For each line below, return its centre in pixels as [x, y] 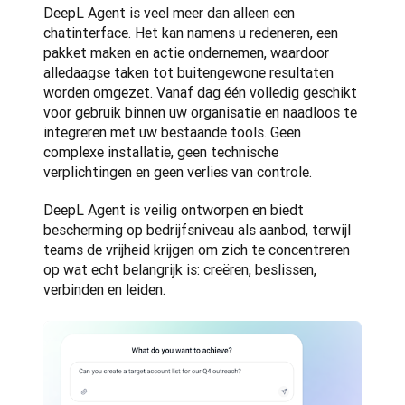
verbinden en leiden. [104, 289]
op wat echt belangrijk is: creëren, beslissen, [180, 269]
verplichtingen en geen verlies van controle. [178, 172]
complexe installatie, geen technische [161, 152]
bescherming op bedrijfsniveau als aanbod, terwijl [197, 230]
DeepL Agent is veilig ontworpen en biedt [174, 210]
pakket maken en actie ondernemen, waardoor [186, 52]
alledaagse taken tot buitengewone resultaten [188, 72]
